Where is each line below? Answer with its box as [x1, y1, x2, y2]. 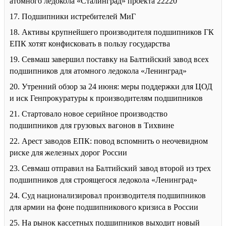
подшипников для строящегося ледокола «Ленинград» [10, 176, 197, 185]
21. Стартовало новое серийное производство [10, 109, 167, 119]
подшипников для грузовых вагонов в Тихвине [10, 121, 174, 130]
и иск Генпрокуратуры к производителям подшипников [10, 94, 203, 103]
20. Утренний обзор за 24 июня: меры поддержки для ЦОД [10, 82, 212, 91]
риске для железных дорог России [10, 148, 127, 157]
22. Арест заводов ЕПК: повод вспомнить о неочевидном [10, 137, 208, 146]
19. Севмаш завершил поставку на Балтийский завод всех [10, 55, 209, 64]
